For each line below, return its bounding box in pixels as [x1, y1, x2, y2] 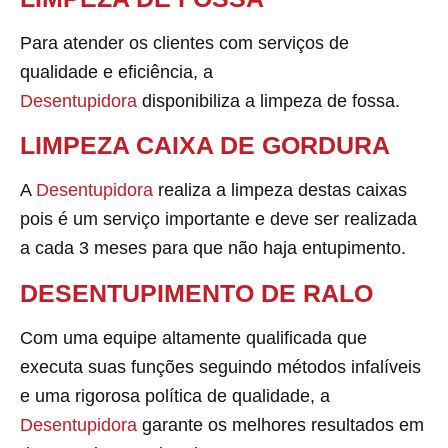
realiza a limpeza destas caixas [158, 180, 407, 201]
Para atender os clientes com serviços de [20, 33, 349, 54]
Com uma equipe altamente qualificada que [20, 327, 367, 348]
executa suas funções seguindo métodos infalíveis [20, 356, 421, 377]
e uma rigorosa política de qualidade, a [20, 385, 330, 406]
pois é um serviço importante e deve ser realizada [20, 209, 417, 230]
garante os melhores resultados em [137, 414, 424, 435]
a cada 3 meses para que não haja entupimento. [20, 238, 406, 259]
